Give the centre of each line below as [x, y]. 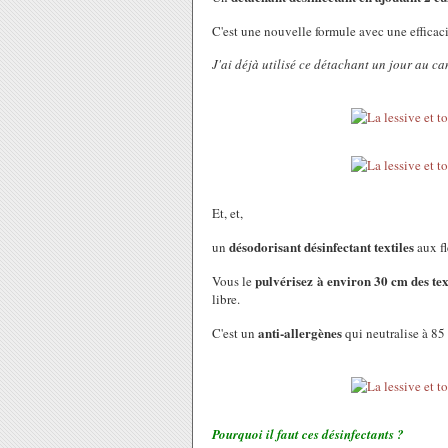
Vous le [233, 281]
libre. [226, 299]
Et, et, [229, 213]
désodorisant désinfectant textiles [321, 246]
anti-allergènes [300, 332]
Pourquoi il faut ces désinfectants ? [308, 434]
